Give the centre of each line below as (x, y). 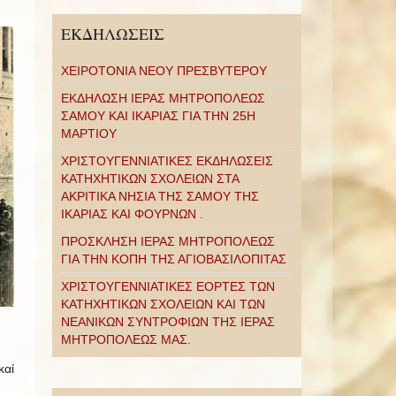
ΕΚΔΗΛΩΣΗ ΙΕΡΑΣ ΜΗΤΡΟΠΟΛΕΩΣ (163, 98)
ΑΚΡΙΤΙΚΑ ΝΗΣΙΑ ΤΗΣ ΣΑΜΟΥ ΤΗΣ (160, 196)
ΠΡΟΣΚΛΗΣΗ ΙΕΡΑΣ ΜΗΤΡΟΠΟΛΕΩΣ (168, 241)
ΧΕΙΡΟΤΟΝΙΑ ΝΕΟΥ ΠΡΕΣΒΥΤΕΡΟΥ (164, 71)
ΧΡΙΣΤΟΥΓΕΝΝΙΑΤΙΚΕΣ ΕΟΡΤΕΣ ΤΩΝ (168, 286)
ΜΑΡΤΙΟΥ (88, 133)
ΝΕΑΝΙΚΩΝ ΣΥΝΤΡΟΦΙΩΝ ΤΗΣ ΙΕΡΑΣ (168, 322)
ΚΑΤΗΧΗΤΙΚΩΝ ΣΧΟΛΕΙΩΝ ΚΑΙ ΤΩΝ (163, 304)
